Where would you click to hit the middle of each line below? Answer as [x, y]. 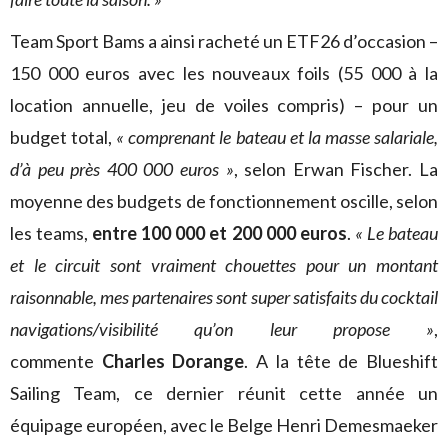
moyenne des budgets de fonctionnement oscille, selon [224, 201]
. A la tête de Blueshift [341, 361]
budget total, [63, 137]
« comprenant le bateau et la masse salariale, [277, 137]
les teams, [51, 233]
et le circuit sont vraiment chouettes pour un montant [224, 265]
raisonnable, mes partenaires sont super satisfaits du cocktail [224, 297]
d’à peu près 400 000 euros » [122, 169]
